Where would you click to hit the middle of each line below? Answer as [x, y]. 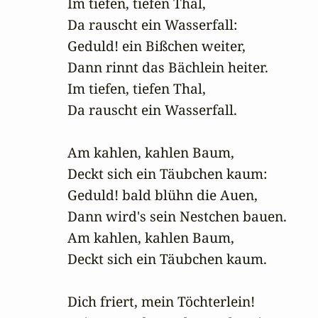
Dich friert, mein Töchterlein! [161, 302]
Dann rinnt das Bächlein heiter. [168, 67]
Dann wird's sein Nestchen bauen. [177, 216]
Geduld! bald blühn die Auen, [163, 195]
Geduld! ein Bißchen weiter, [157, 46]
